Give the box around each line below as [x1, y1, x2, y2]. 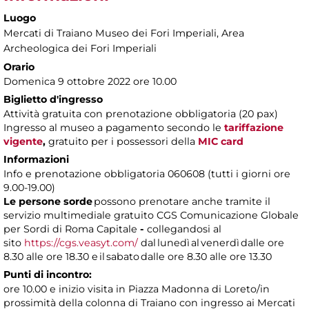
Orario [3, 61, 34, 74]
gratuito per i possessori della [48, 135, 198, 148]
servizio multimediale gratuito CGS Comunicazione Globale [3, 209, 299, 222]
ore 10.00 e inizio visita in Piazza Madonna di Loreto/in [3, 283, 270, 296]
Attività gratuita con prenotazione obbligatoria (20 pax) [3, 108, 278, 121]
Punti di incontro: [3, 268, 92, 281]
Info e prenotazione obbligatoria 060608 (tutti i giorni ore [3, 168, 290, 181]
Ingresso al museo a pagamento [3, 121, 164, 134]
